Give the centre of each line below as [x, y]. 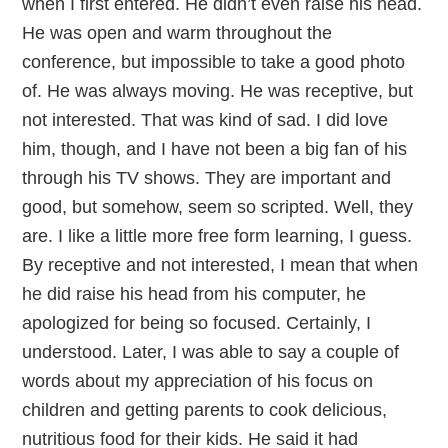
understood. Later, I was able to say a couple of [211, 352]
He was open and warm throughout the [177, 33]
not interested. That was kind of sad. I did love [205, 120]
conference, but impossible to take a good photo [214, 62]
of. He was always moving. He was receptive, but [218, 91]
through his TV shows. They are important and [207, 178]
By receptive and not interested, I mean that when [220, 265]
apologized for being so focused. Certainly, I [197, 323]
